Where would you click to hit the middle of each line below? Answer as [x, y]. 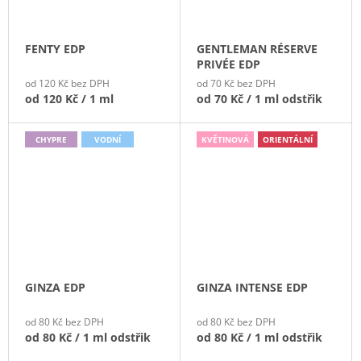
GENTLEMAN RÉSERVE [257, 48]
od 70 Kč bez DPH [236, 83]
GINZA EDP [55, 288]
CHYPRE [51, 139]
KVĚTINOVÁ [225, 139]
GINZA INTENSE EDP [252, 288]
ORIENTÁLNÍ [288, 139]
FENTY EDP [55, 48]
